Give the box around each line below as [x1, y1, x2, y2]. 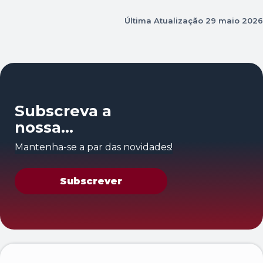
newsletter [15, 134, 103, 153]
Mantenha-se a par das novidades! [15, 141, 173, 153]
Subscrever [60, 175, 122, 187]
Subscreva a [15, 102, 112, 120]
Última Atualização [124, 16, 205, 25]
